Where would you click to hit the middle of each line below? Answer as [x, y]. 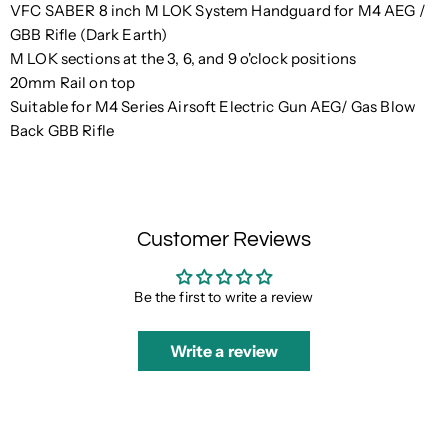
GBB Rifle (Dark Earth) [89, 35]
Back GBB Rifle [62, 131]
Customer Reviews [224, 240]
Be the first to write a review [224, 297]
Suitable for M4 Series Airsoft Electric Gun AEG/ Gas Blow [213, 107]
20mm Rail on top [73, 83]
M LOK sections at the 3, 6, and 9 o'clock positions [183, 59]
